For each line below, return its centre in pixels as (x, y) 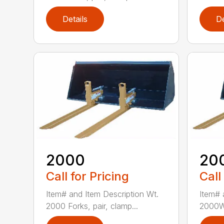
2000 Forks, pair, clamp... (92, 206)
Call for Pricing (88, 176)
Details (75, 19)
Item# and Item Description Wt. (102, 194)
